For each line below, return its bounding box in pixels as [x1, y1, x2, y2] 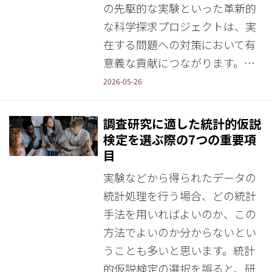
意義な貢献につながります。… [103, 55, 255, 70]
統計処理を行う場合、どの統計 [103, 188, 256, 203]
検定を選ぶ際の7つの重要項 [103, 131, 256, 148]
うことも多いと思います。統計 [103, 242, 255, 258]
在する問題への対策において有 [103, 36, 256, 52]
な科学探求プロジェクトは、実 [103, 18, 256, 34]
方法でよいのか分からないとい [103, 224, 256, 240]
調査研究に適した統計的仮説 [103, 115, 261, 132]
